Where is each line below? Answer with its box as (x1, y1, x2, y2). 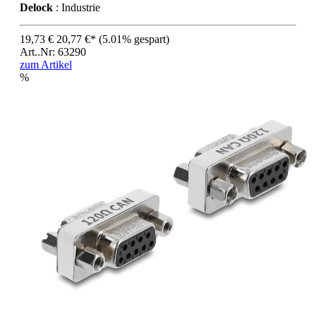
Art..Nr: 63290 (20, 46, 86, 59)
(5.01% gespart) (99, 33, 169, 46)
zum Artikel (20, 59, 72, 71)
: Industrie (53, 1, 100, 14)
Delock (20, 1, 53, 14)
